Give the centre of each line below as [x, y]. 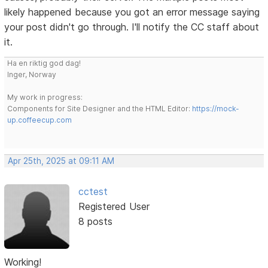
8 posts [95, 221]
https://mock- [216, 108]
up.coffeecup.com [40, 120]
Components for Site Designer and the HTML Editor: [100, 108]
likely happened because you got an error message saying [132, 12]
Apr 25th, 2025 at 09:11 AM [61, 161]
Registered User [114, 206]
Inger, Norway [32, 74]
